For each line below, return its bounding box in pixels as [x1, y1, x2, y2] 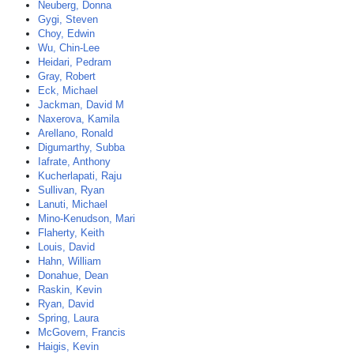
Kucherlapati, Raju [38, 170, 122, 182]
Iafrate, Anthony [38, 156, 111, 168]
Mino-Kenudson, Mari [38, 213, 135, 224]
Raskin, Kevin [38, 284, 102, 296]
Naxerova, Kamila [38, 113, 119, 125]
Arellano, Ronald [38, 127, 113, 139]
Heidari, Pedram [38, 56, 111, 68]
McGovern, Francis [38, 326, 126, 338]
